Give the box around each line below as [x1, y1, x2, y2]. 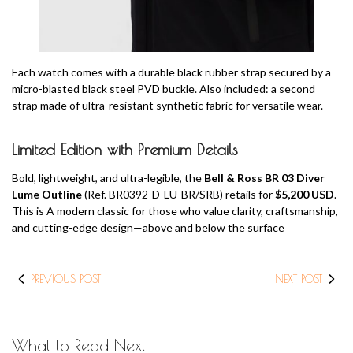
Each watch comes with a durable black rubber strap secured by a [12, 65, 331, 79]
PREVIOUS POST [31, 272, 101, 285]
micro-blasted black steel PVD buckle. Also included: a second [12, 81, 315, 95]
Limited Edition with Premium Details [12, 139, 238, 158]
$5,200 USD [275, 187, 334, 201]
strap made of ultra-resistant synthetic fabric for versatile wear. [12, 98, 323, 112]
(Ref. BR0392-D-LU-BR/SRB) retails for [82, 187, 275, 201]
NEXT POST [275, 272, 322, 285]
